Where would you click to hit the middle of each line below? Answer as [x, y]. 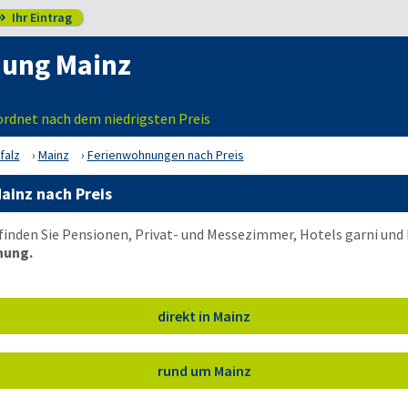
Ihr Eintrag [40, 17]
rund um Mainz [204, 371]
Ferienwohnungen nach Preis [165, 155]
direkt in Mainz [204, 316]
